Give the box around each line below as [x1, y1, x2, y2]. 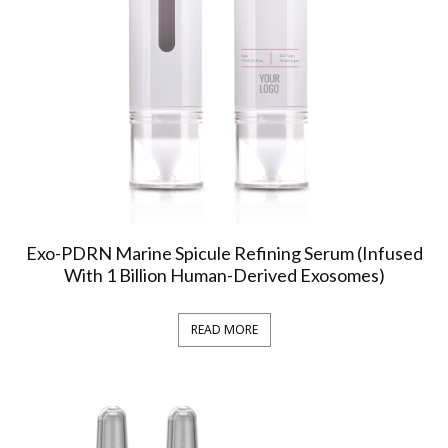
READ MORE [190, 321, 258, 339]
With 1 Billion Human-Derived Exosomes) [63, 263, 385, 286]
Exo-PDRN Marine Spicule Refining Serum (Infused [25, 241, 423, 264]
